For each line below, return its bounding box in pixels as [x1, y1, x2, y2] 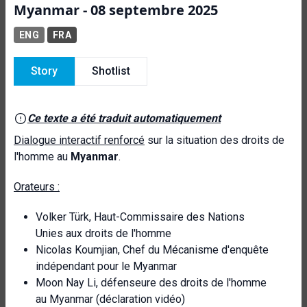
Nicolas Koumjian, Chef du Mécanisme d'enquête [36, 243, 269, 256]
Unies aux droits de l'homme [36, 227, 171, 240]
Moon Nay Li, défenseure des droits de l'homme [36, 276, 267, 289]
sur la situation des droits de [145, 134, 284, 147]
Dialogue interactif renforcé [14, 134, 145, 147]
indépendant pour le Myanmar [36, 260, 177, 273]
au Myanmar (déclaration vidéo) [36, 293, 185, 306]
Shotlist [92, 64, 130, 77]
